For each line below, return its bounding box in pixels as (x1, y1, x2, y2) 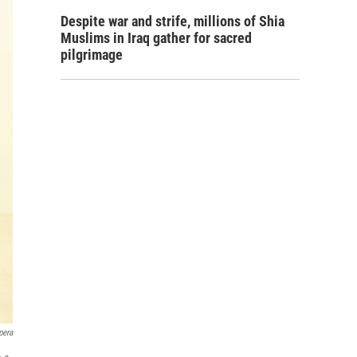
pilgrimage (61, 46, 123, 63)
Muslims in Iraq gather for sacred (61, 29, 252, 46)
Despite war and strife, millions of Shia (61, 13, 284, 29)
